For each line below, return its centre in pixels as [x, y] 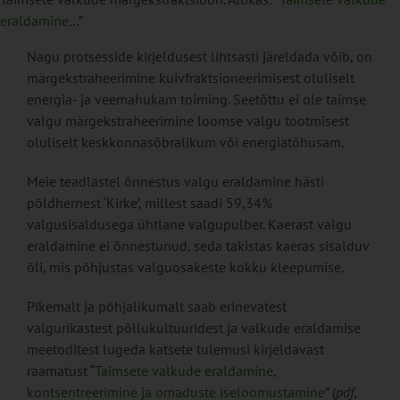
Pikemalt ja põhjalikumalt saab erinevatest [156, 306]
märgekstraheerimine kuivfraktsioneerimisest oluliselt [190, 77]
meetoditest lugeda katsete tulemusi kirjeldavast [175, 349]
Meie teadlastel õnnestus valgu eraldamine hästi [175, 181]
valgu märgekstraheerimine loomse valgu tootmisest [187, 120]
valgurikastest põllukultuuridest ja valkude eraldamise [193, 327]
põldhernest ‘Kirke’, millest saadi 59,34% [149, 202]
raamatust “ [60, 370]
